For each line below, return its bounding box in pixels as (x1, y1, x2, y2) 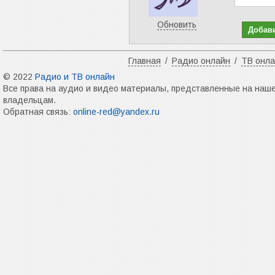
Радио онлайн (172, 56, 230, 66)
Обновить (157, 20, 196, 29)
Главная (128, 56, 161, 66)
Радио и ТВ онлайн (35, 72, 115, 82)
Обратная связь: (3, 107, 73, 117)
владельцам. (3, 95, 56, 105)
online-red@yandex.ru (73, 107, 160, 117)
